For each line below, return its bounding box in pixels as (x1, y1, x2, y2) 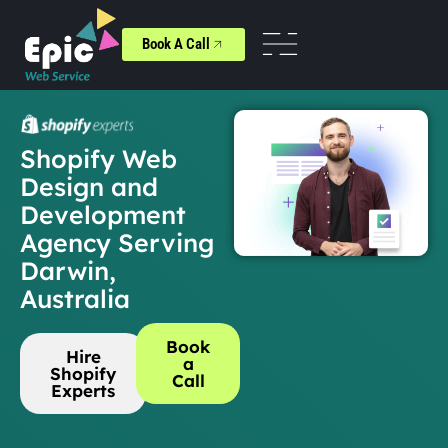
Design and (20, 170, 158, 202)
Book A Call (142, 35, 210, 54)
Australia (20, 282, 130, 314)
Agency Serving (20, 226, 214, 258)
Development (20, 198, 186, 230)
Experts (51, 379, 115, 401)
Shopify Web (20, 142, 177, 174)
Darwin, (20, 254, 116, 286)
